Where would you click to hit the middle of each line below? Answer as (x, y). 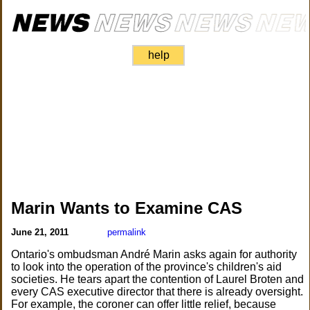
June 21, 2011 (42, 232)
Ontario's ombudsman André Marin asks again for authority (154, 254)
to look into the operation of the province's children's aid (147, 267)
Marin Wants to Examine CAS (127, 208)
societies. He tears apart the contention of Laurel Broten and (158, 279)
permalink (127, 232)
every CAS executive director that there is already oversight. (157, 292)
